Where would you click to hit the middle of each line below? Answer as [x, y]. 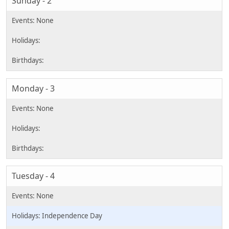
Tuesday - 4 [33, 176]
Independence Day [72, 216]
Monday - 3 [33, 88]
